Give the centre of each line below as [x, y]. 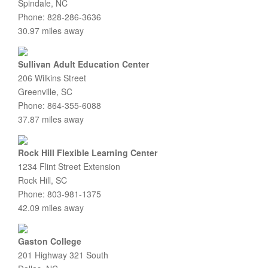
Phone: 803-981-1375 [60, 194]
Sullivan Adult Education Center [83, 64]
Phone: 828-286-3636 [60, 17]
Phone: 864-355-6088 [60, 105]
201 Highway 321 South [63, 255]
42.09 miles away [51, 208]
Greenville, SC [45, 92]
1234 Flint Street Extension [69, 166]
